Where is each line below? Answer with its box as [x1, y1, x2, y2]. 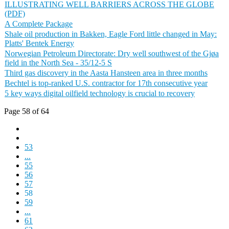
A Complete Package [5, 19, 73, 28]
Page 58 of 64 [4, 107, 49, 116]
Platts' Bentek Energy [5, 39, 74, 48]
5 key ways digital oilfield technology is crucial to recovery [5, 89, 195, 98]
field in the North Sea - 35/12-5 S [5, 58, 112, 67]
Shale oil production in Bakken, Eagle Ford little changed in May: [5, 30, 217, 38]
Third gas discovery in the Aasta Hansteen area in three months [5, 68, 208, 77]
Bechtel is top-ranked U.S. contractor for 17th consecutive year [5, 79, 208, 87]
